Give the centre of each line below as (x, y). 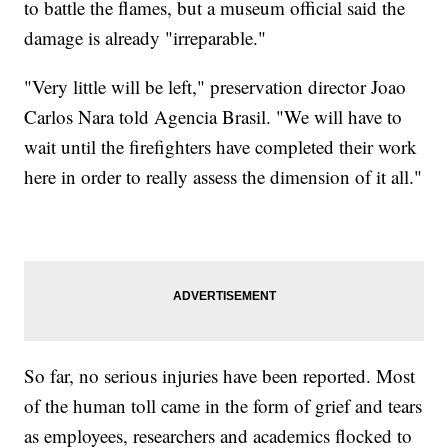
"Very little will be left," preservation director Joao (215, 87)
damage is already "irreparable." (145, 38)
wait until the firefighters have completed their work (221, 147)
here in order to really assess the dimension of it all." (223, 177)
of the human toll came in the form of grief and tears (223, 406)
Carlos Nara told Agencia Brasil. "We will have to (213, 117)
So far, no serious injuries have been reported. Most (220, 376)
